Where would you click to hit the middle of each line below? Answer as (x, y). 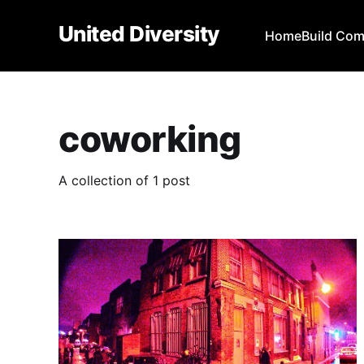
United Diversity (139, 33)
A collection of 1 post (124, 180)
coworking (150, 139)
